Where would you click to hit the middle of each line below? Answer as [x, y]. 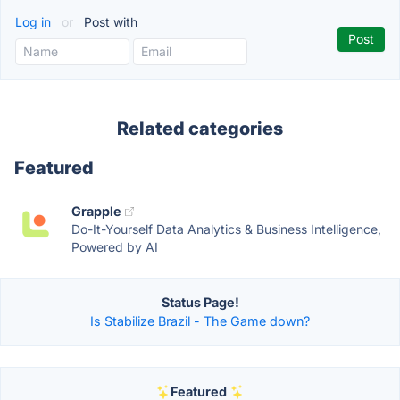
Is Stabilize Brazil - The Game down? [200, 321]
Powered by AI [115, 247]
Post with [109, 22]
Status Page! [200, 302]
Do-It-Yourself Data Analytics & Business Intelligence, [226, 229]
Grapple [96, 211]
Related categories [200, 129]
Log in [35, 22]
